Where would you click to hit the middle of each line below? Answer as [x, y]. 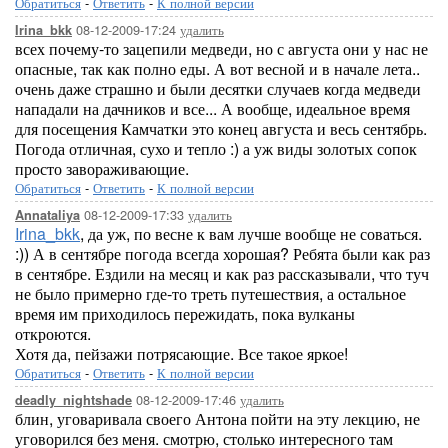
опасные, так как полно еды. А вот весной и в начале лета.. [217, 68]
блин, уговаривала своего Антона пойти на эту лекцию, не [217, 418]
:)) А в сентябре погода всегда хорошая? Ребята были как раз [222, 253]
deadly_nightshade [73, 400]
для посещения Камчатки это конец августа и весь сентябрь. [221, 128]
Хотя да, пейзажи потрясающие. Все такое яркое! [181, 353]
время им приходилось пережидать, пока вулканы [185, 313]
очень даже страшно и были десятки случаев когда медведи [218, 88]
